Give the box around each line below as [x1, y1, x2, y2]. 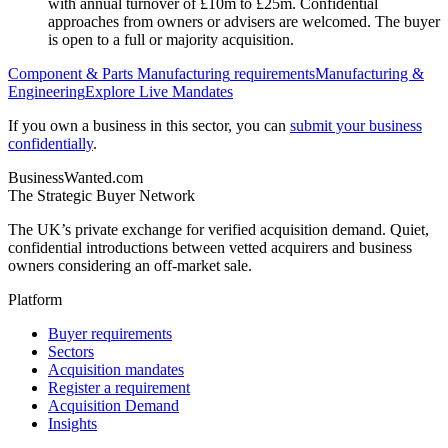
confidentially [8, 135, 93, 153]
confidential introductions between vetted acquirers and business [8, 239, 412, 257]
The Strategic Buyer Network [8, 187, 195, 205]
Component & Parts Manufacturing [8, 65, 230, 83]
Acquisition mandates [48, 361, 184, 379]
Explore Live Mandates [85, 83, 233, 101]
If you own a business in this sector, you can [8, 117, 286, 135]
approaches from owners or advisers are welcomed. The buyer [48, 13, 440, 31]
